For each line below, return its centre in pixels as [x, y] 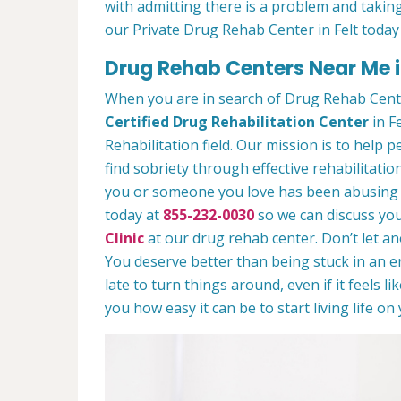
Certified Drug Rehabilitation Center [237, 122]
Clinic [124, 239]
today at [134, 215]
